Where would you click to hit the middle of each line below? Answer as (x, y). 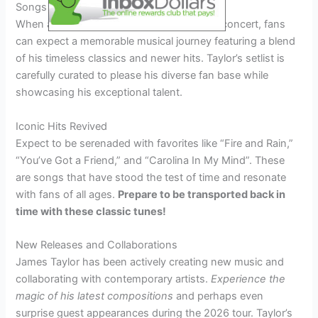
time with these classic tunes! (91, 211)
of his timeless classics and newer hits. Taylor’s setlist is (150, 59)
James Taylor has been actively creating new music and (150, 262)
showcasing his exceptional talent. (99, 93)
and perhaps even (219, 296)
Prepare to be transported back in (202, 194)
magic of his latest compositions (95, 296)
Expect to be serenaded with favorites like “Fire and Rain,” (155, 143)
